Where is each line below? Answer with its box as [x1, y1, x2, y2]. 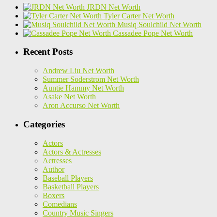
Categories [23, 119, 65, 129]
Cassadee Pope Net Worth [113, 29, 193, 37]
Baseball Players [43, 173, 93, 182]
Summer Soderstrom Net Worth [43, 75, 139, 84]
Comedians [43, 200, 77, 208]
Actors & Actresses [43, 147, 101, 156]
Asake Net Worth [43, 93, 96, 101]
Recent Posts [23, 46, 73, 57]
